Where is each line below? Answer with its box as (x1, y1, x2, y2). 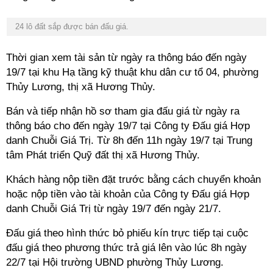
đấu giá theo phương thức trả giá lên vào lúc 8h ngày (6, 242, 247, 253)
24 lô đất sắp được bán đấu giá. (13, 22, 129, 31)
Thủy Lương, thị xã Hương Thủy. (6, 81, 155, 93)
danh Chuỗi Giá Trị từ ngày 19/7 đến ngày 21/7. (6, 203, 221, 214)
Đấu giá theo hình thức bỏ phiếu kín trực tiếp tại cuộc (6, 227, 249, 239)
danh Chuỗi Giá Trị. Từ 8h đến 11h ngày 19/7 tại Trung (6, 135, 252, 146)
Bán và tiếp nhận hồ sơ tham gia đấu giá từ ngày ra (6, 105, 239, 117)
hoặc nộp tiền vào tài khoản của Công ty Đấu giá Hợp (6, 188, 249, 200)
